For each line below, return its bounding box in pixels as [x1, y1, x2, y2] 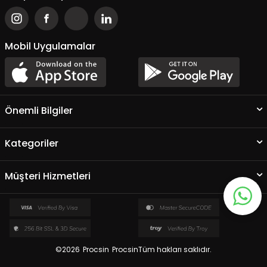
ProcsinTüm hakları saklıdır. [110, 244, 212, 254]
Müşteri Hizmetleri [5, 169, 91, 183]
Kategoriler [5, 136, 58, 150]
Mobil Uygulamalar [5, 39, 95, 53]
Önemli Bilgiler [5, 104, 73, 117]
